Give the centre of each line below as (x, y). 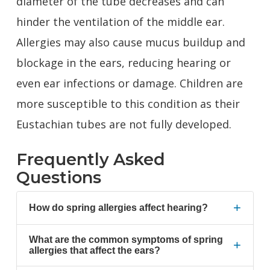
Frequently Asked (90, 159)
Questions (58, 177)
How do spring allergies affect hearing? (118, 208)
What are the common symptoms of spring (126, 240)
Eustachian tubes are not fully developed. (124, 124)
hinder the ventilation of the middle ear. (120, 22)
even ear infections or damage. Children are (129, 83)
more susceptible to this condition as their (128, 104)
